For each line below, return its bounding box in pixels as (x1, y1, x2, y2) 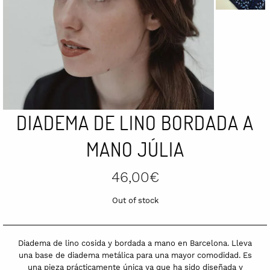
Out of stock (111, 195, 159, 205)
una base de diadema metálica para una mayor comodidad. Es (18, 250, 252, 260)
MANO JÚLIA (86, 136, 184, 162)
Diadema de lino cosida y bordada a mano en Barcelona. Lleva (18, 238, 252, 248)
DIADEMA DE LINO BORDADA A (16, 110, 254, 135)
